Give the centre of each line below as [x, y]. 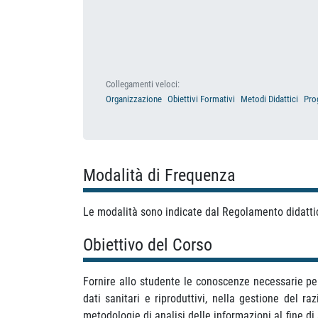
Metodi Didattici [269, 99]
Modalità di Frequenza [159, 175]
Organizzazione [134, 99]
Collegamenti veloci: [143, 84]
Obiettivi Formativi [201, 99]
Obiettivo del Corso [148, 245]
